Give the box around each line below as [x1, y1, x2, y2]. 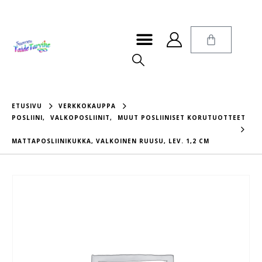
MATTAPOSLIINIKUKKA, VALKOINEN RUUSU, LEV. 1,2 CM [12, 137, 209, 146]
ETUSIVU [12, 102, 42, 111]
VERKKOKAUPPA [58, 102, 116, 111]
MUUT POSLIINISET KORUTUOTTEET [118, 113, 246, 122]
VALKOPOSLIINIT [50, 113, 110, 122]
